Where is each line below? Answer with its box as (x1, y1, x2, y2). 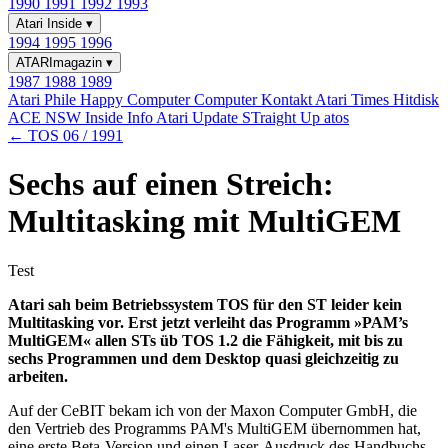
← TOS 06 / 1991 (8, 127, 123, 144)
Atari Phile (8, 91, 80, 108)
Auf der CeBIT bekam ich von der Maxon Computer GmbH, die (8, 401, 417, 419)
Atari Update (156, 109, 242, 126)
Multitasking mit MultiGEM (8, 203, 401, 240)
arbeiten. (8, 367, 68, 385)
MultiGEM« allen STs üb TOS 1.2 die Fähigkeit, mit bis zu (8, 331, 403, 349)
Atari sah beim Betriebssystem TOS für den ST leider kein (8, 295, 402, 313)
